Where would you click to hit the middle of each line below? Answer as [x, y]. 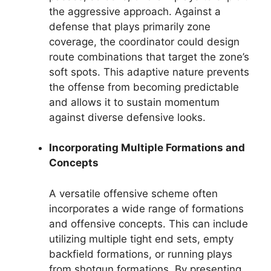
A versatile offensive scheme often [133, 193]
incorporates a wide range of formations [146, 208]
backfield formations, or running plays [141, 254]
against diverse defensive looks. [127, 117]
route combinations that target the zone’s [149, 57]
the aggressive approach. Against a [135, 11]
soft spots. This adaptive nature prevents [149, 72]
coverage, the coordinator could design [144, 41]
